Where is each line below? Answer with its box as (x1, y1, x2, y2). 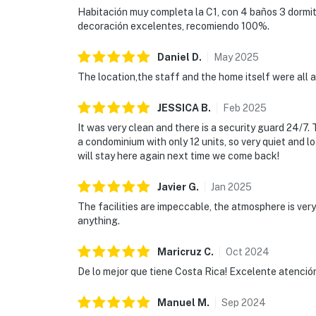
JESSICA (157, 102, 199, 114)
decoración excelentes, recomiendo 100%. (78, 20, 269, 32)
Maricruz (157, 246, 204, 258)
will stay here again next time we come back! (78, 150, 279, 162)
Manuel (157, 297, 195, 309)
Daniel (157, 51, 190, 63)
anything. (78, 215, 120, 227)
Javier (157, 181, 186, 193)
